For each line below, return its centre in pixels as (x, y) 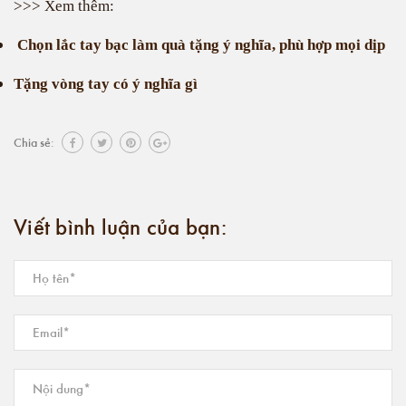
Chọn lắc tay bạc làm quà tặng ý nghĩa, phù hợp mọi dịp (201, 44)
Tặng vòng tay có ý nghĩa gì (106, 83)
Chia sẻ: (35, 141)
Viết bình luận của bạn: (120, 226)
